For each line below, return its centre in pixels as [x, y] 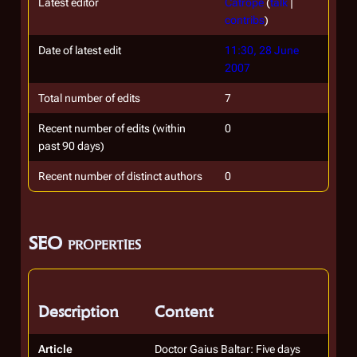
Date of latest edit [80, 50]
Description [78, 312]
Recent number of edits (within [112, 128]
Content [184, 312]
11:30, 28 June [262, 50]
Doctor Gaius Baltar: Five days [228, 349]
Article [55, 349]
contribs [245, 20]
